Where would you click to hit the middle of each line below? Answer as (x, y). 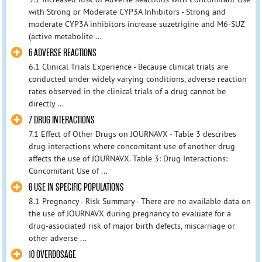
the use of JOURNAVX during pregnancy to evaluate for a (130, 214)
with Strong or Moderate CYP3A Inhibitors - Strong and (127, 11)
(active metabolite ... (65, 36)
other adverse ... (57, 238)
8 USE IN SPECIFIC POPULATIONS (76, 188)
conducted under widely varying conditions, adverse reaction (137, 79)
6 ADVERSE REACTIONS (62, 53)
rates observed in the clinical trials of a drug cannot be (127, 92)
